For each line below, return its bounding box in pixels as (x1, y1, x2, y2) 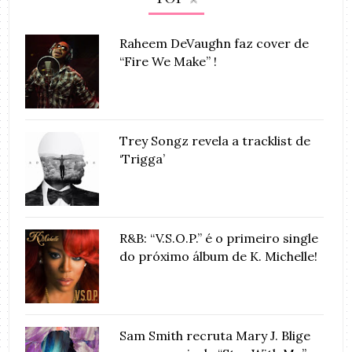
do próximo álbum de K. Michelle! (119, 247, 318, 264)
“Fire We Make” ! (119, 53, 218, 69)
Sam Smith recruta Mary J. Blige (119, 327, 311, 343)
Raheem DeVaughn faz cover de (119, 35, 310, 51)
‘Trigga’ (119, 150, 166, 167)
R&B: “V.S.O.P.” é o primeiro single (119, 229, 319, 246)
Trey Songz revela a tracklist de (119, 132, 311, 148)
